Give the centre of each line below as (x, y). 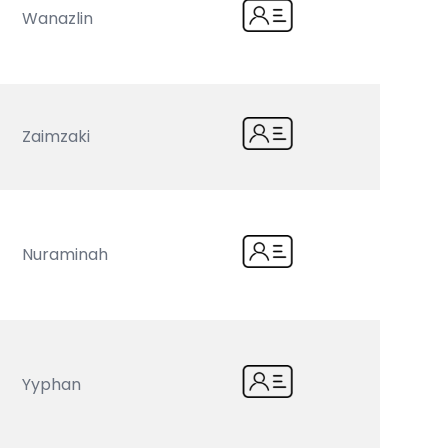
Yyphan (52, 384)
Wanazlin (58, 18)
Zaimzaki (56, 136)
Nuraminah (65, 254)
